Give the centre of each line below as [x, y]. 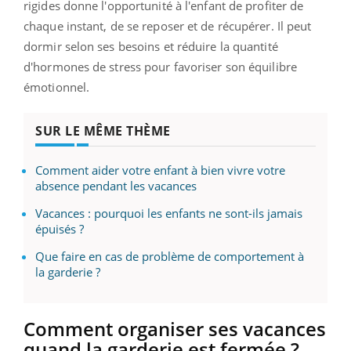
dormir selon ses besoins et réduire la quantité [151, 46]
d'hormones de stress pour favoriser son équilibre [160, 66]
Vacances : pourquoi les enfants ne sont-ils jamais [169, 213]
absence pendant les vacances [116, 185]
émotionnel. [57, 87]
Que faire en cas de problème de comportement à [170, 256]
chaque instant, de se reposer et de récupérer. [149, 25]
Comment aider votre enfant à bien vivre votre [160, 170]
